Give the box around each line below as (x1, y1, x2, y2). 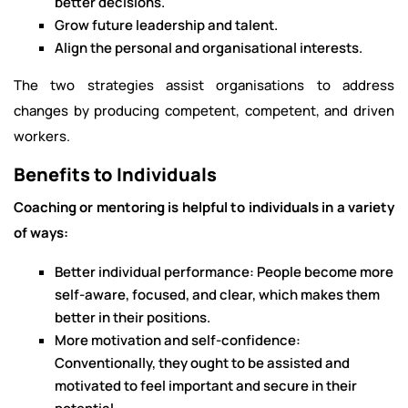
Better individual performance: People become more (55, 262, 393, 281)
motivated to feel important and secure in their (55, 376, 357, 395)
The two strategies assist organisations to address (14, 76, 394, 95)
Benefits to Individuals (14, 162, 217, 187)
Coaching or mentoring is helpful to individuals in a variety (14, 198, 394, 217)
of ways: (14, 223, 68, 242)
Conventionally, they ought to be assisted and (55, 353, 350, 372)
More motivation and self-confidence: (55, 331, 301, 350)
